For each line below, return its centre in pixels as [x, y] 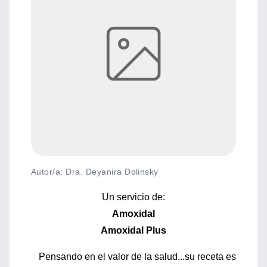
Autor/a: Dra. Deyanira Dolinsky [95, 172]
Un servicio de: [133, 197]
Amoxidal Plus [133, 230]
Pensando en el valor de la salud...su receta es [137, 257]
